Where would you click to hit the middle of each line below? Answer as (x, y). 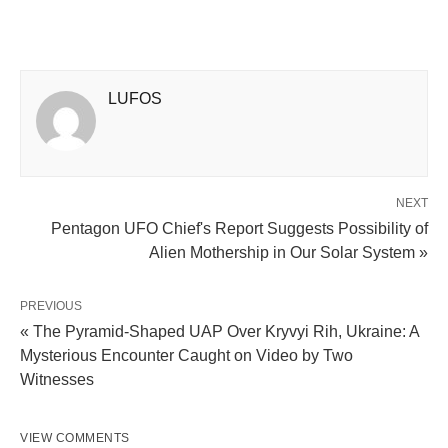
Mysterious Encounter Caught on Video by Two (186, 355)
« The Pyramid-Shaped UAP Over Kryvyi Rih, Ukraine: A (219, 331)
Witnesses (57, 379)
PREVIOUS (51, 305)
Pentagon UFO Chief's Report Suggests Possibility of (239, 228)
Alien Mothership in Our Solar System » (288, 252)
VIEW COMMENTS (75, 437)
